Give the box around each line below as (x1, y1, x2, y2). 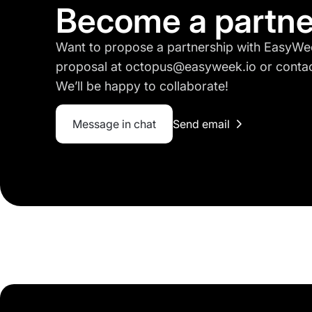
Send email (173, 116, 230, 131)
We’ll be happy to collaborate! (56, 78, 228, 93)
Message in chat (72, 116, 156, 131)
